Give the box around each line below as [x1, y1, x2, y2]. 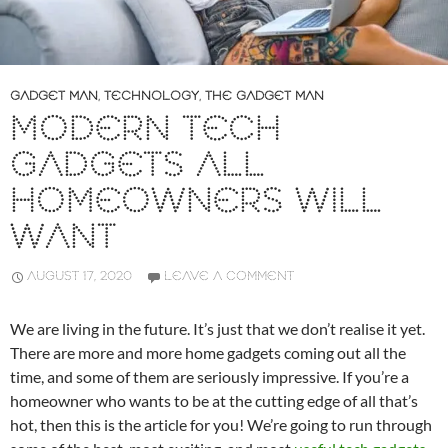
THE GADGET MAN [205, 88, 324, 106]
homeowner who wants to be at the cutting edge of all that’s [10, 391, 418, 411]
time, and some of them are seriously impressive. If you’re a [10, 367, 409, 387]
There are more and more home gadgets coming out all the [10, 343, 406, 363]
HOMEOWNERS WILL [10, 180, 382, 226]
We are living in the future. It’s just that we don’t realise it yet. [10, 319, 425, 339]
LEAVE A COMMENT [164, 268, 294, 286]
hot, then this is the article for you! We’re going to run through [10, 415, 432, 435]
